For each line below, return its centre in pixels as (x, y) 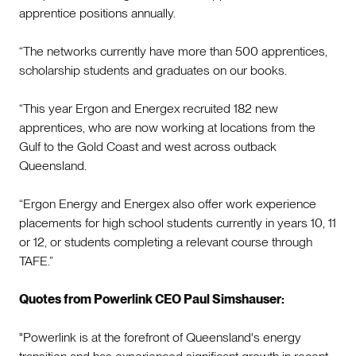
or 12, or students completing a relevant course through (166, 242)
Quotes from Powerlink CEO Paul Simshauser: (152, 299)
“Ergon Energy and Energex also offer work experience (168, 203)
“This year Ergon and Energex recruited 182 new (149, 108)
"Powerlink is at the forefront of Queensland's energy (160, 337)
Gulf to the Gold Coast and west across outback (148, 146)
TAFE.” (36, 261)
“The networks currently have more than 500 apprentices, (173, 51)
